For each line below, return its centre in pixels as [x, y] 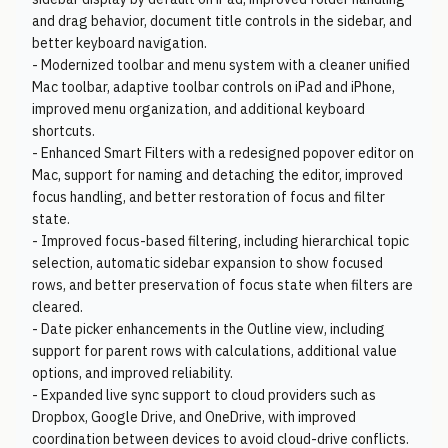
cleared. [57, 307]
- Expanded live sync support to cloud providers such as [204, 395]
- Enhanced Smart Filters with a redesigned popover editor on [223, 153]
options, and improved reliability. [132, 373]
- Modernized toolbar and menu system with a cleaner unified [221, 65]
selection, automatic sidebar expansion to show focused [207, 263]
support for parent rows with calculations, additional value [214, 351]
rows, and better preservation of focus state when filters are [222, 285]
